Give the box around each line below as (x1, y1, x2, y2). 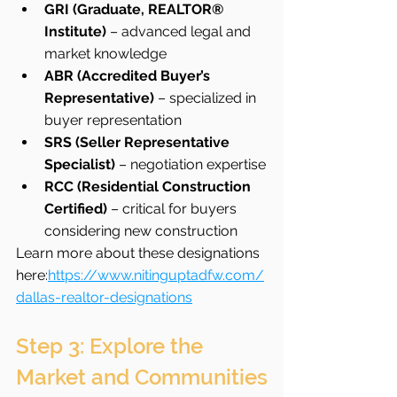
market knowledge (44, 44, 167, 62)
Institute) (44, 22, 106, 40)
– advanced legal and (106, 22, 254, 40)
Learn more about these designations (16, 244, 263, 261)
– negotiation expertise (115, 155, 266, 173)
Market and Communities (16, 363, 268, 390)
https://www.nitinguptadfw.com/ (48, 266, 264, 284)
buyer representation (44, 111, 182, 128)
